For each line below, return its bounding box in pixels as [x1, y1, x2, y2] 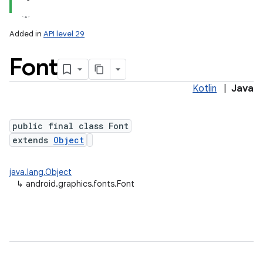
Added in [9, 29, 43, 39]
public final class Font [12, 120, 129, 131]
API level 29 [43, 29, 85, 39]
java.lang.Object [9, 167, 72, 177]
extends [12, 134, 53, 146]
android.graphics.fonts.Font [26, 178, 134, 189]
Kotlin [193, 83, 217, 95]
